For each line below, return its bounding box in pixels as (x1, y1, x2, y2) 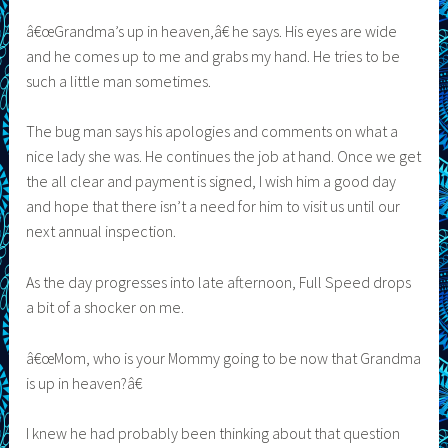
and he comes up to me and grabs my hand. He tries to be (26, 45, 401, 66)
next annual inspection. (26, 221, 177, 242)
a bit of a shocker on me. (26, 296, 185, 317)
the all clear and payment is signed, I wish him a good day (26, 171, 397, 192)
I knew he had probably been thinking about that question (26, 423, 401, 444)
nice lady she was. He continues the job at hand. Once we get (26, 146, 422, 167)
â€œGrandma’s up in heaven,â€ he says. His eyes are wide (26, 20, 398, 41)
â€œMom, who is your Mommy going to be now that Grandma (26, 347, 422, 368)
